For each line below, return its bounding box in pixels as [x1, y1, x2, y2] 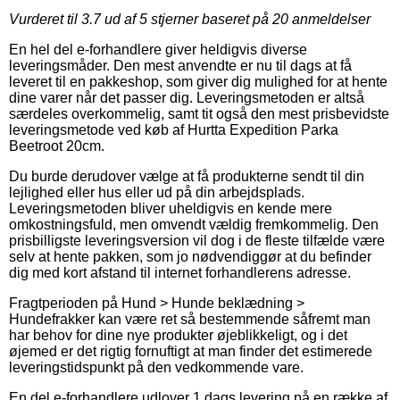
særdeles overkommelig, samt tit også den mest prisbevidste [9, 105, 389, 121]
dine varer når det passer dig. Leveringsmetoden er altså [9, 89, 364, 105]
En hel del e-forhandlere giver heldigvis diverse [9, 41, 307, 57]
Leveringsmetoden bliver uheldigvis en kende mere [9, 200, 332, 216]
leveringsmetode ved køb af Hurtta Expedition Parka [9, 121, 338, 137]
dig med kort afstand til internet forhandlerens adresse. [9, 264, 351, 280]
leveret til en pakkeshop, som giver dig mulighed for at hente [9, 73, 387, 89]
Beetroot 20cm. [9, 137, 104, 154]
